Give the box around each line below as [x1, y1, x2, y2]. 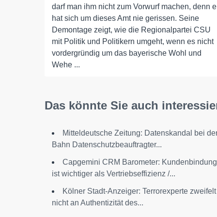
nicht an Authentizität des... [52, 199, 143, 207]
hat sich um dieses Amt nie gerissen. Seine [52, 14, 199, 22]
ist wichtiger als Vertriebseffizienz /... [52, 170, 175, 178]
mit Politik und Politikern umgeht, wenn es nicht [52, 37, 214, 46]
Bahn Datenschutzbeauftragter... [52, 140, 162, 149]
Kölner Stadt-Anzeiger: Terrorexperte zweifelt [62, 187, 216, 195]
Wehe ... [52, 61, 80, 69]
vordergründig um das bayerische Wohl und [52, 49, 201, 57]
